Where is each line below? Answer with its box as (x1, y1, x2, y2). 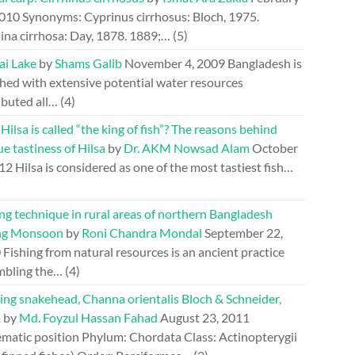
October (252, 140, 298, 155)
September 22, (204, 225, 283, 240)
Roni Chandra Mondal (82, 225, 202, 240)
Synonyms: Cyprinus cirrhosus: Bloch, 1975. (22, 9, 259, 24)
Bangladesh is (227, 55, 302, 71)
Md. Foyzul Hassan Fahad (19, 310, 158, 325)
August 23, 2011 (160, 310, 250, 325)
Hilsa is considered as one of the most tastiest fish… (15, 159, 293, 174)
